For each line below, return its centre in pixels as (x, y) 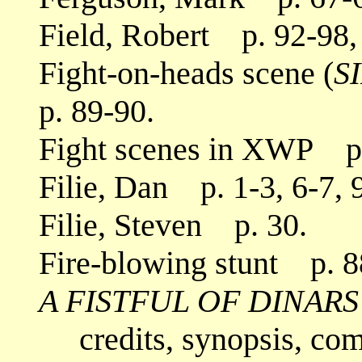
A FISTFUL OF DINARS (199, 301)
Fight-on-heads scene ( (186, 73)
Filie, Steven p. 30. (173, 225)
